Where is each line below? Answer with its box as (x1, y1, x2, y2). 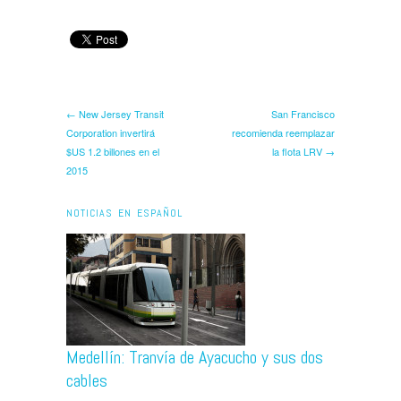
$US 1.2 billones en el (66, 143, 159, 158)
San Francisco (271, 106, 335, 121)
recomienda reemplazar (232, 124, 335, 140)
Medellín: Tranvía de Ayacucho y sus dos (66, 345, 323, 369)
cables (66, 368, 107, 392)
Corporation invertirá (66, 124, 155, 140)
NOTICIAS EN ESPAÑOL (66, 205, 183, 220)
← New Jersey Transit (66, 106, 164, 121)
